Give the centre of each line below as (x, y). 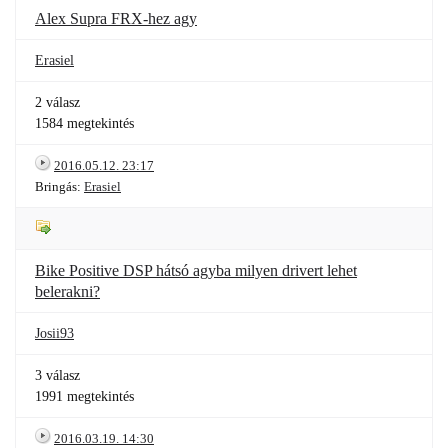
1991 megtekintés (84, 396)
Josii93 (54, 333)
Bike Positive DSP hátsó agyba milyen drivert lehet (196, 270)
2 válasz (57, 102)
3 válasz (57, 375)
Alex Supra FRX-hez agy (116, 18)
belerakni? (67, 291)
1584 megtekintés (84, 123)
